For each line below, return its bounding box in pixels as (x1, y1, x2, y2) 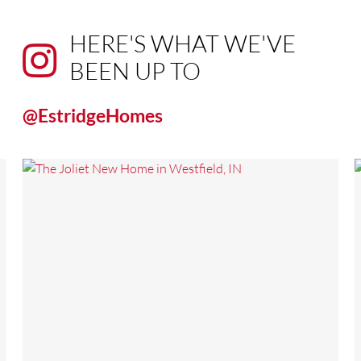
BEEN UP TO (69, 56, 201, 85)
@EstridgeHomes (23, 103, 163, 127)
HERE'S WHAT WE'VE (69, 28, 296, 58)
